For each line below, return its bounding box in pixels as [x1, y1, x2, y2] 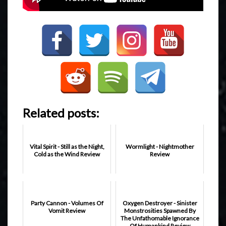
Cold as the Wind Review [34, 150, 100, 158]
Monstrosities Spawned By [124, 206, 196, 214]
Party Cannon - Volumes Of [30, 199, 103, 207]
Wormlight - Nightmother [125, 142, 194, 150]
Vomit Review [48, 206, 85, 214]
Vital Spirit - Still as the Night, [29, 142, 104, 150]
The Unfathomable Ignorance [120, 214, 199, 222]
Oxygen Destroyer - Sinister [122, 199, 197, 207]
